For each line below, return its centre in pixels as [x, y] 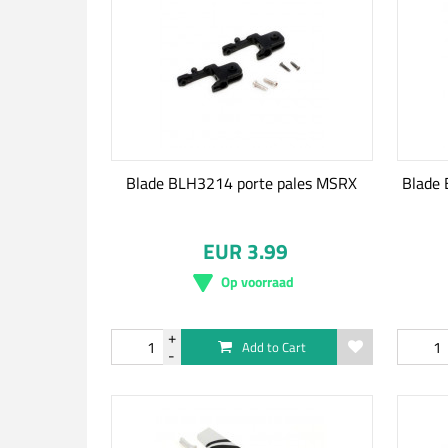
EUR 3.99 [246, 251]
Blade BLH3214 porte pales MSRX [242, 183]
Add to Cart [273, 347]
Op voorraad [258, 281]
